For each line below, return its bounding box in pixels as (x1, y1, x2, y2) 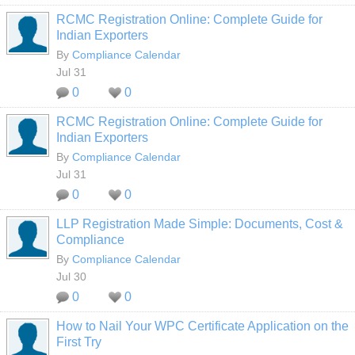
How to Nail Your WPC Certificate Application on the (56, 319, 349, 333)
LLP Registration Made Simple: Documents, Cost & (56, 217, 343, 231)
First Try (56, 335, 101, 349)
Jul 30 (56, 270, 86, 283)
